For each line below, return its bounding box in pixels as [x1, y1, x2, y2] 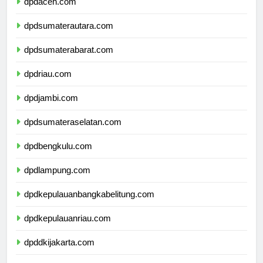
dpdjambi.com [24, 103, 78, 113]
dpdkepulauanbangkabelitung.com [24, 199, 154, 210]
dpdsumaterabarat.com [24, 55, 113, 65]
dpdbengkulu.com [24, 151, 92, 161]
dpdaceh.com [24, 6, 76, 17]
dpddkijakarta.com [24, 247, 95, 258]
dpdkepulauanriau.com [24, 223, 111, 234]
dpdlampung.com [24, 175, 90, 186]
